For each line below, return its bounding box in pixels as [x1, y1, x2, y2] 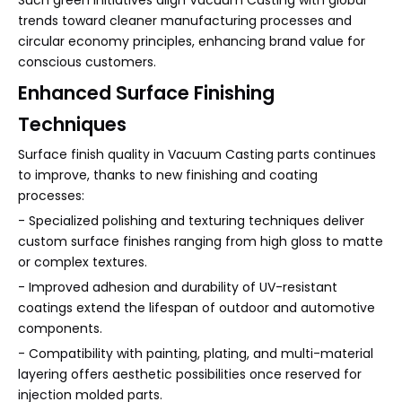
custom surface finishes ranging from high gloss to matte [18, 232, 383, 251]
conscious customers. [18, 53, 156, 72]
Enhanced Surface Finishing [18, 80, 275, 107]
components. [18, 319, 102, 338]
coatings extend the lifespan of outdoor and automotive [18, 299, 375, 318]
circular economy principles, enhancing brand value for [18, 32, 365, 51]
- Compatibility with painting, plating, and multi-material [18, 345, 373, 363]
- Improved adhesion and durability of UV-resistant [18, 278, 337, 297]
